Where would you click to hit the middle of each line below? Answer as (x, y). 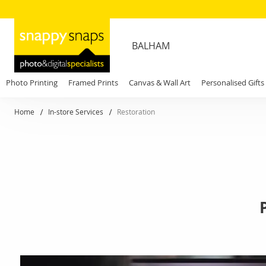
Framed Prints (93, 83)
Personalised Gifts (233, 83)
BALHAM (151, 45)
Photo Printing (32, 83)
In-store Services (77, 112)
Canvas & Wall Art (160, 83)
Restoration (136, 112)
